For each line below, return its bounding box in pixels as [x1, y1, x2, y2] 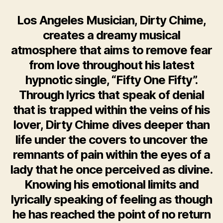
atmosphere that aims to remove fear [11, 42, 212, 57]
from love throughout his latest [29, 57, 194, 72]
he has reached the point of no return [12, 207, 211, 222]
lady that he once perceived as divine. [10, 162, 213, 177]
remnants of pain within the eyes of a [12, 147, 211, 162]
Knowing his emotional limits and [24, 177, 199, 192]
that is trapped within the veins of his [12, 102, 211, 117]
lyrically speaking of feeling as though [10, 192, 213, 207]
